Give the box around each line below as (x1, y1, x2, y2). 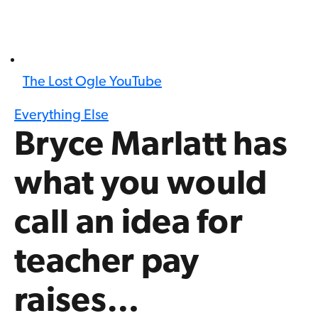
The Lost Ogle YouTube (23, 75, 162, 90)
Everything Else (14, 109, 109, 124)
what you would (14, 168, 268, 203)
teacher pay (14, 246, 199, 281)
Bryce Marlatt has (14, 129, 288, 164)
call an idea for (14, 207, 243, 242)
